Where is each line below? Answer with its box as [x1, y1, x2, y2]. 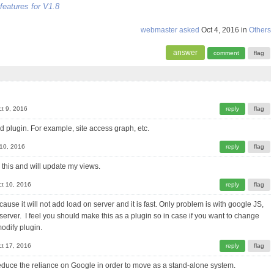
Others [249, 25, 271, 34]
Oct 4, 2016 [201, 25, 239, 34]
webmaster [141, 25, 177, 34]
